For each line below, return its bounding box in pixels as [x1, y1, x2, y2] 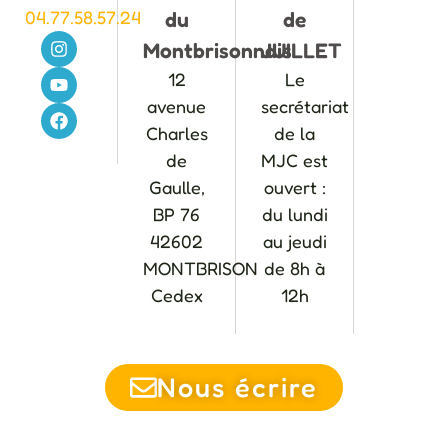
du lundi [261, 203, 328, 226]
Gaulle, [148, 176, 205, 199]
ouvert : [263, 176, 326, 199]
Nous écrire [157, 371, 318, 404]
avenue [147, 95, 207, 118]
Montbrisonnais [143, 38, 293, 64]
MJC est [261, 149, 329, 172]
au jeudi [262, 230, 327, 253]
